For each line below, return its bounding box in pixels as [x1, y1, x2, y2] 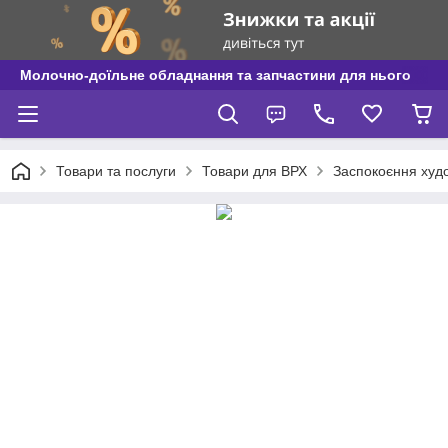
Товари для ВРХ [202, 163, 307, 179]
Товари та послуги [56, 163, 176, 179]
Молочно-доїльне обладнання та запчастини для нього [20, 67, 411, 83]
